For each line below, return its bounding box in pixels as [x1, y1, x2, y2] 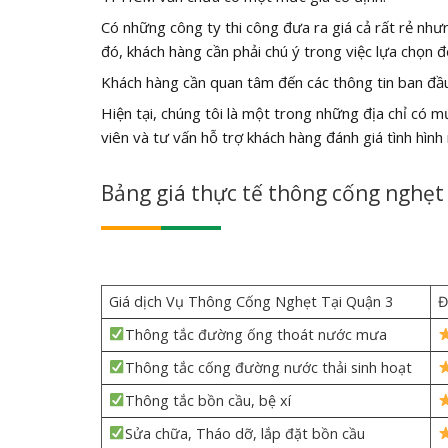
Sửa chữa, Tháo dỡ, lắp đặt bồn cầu [125, 423, 366, 443]
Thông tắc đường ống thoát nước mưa [125, 324, 388, 344]
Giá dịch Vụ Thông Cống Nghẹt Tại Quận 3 [108, 291, 393, 311]
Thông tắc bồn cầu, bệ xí [125, 390, 292, 410]
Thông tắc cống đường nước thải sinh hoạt [125, 357, 413, 377]
